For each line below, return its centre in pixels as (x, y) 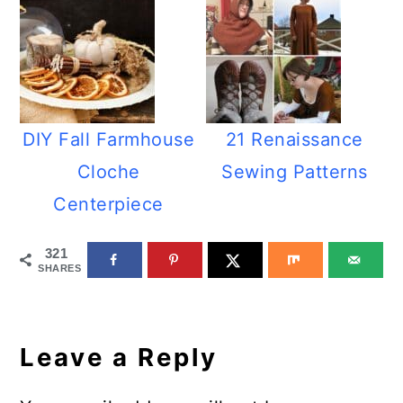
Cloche (108, 172)
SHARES (60, 268)
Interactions (99, 344)
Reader (66, 314)
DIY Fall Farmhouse (109, 139)
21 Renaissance (294, 139)
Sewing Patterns (295, 172)
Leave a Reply (119, 357)
